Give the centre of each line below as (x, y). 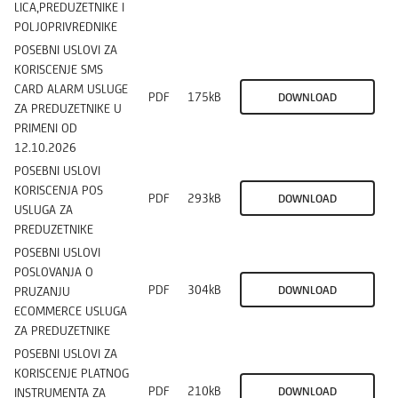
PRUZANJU (42, 291)
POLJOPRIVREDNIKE (66, 26)
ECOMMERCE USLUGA (71, 310)
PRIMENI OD (46, 127)
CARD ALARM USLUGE (71, 88)
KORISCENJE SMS (59, 69)
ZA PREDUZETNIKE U (68, 108)
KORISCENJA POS (59, 190)
